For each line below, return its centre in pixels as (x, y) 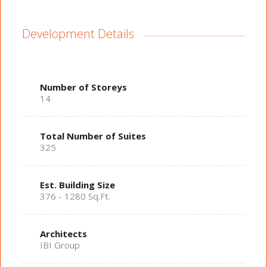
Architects (63, 234)
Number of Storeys (83, 87)
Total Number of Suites (93, 136)
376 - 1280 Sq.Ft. (75, 196)
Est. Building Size (77, 185)
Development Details (78, 33)
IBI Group (60, 245)
